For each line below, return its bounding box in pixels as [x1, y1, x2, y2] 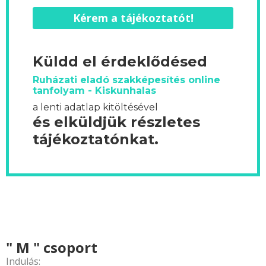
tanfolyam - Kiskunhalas [33, 85, 156, 97]
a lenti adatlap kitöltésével [33, 102, 158, 113]
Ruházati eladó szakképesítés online [33, 74, 220, 86]
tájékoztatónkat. [33, 131, 159, 148]
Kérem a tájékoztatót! [72, 11, 194, 26]
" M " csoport [6, 237, 97, 258]
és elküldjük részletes [33, 113, 200, 131]
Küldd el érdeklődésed [33, 53, 207, 71]
